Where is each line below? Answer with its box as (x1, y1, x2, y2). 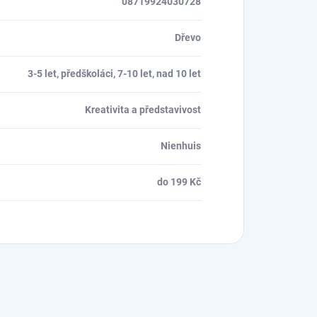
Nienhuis (161, 139, 201, 151)
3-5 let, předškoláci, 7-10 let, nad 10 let (28, 67, 201, 79)
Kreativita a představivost (85, 103, 201, 115)
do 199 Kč (157, 175, 201, 188)
